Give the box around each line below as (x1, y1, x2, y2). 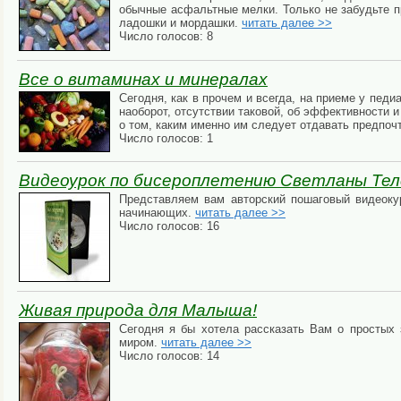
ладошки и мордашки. (119, 16, 242, 30)
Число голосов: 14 (119, 349, 219, 363)
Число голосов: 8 (119, 30, 213, 44)
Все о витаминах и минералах (19, 70, 268, 90)
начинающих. (119, 206, 195, 220)
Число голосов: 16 (119, 219, 219, 234)
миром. (119, 336, 161, 350)
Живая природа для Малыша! (19, 301, 257, 320)
